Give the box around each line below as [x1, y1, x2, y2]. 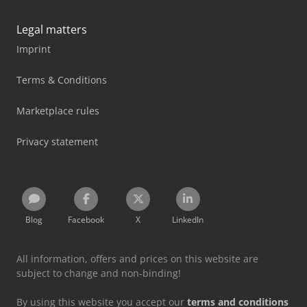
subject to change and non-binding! [16, 266, 181, 280]
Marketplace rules [16, 103, 99, 117]
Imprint [16, 42, 51, 56]
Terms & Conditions [16, 73, 107, 86]
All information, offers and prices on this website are [16, 251, 258, 265]
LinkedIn [172, 213, 204, 225]
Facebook [68, 213, 104, 225]
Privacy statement [16, 134, 98, 148]
